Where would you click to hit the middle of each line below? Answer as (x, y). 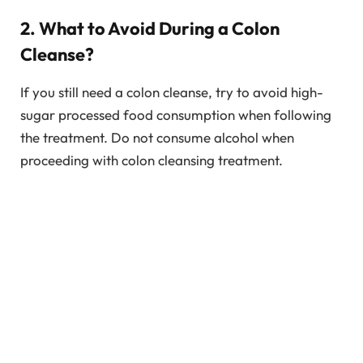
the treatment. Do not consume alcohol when (157, 137)
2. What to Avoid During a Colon (150, 29)
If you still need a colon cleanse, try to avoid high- (172, 92)
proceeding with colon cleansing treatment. (152, 160)
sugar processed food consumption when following (176, 114)
